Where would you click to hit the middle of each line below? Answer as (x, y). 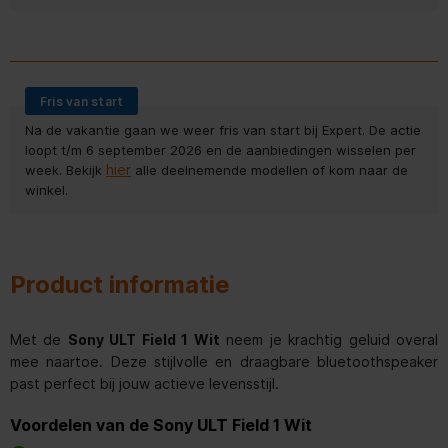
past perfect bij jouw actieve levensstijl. (144, 383)
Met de (39, 339)
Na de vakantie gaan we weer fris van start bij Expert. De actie (223, 129)
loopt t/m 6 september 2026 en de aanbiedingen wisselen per (220, 149)
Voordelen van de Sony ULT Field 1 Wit (161, 424)
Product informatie (120, 284)
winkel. (46, 189)
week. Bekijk (65, 169)
